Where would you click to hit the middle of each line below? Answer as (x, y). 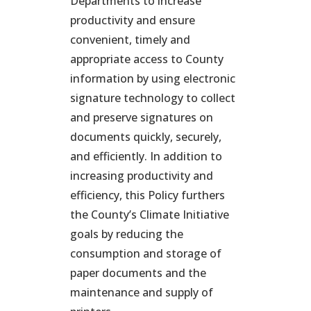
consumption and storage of (145, 253)
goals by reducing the (126, 234)
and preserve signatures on (141, 117)
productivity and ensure (132, 20)
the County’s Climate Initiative (149, 215)
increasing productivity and (141, 176)
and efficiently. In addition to (146, 156)
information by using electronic (152, 78)
